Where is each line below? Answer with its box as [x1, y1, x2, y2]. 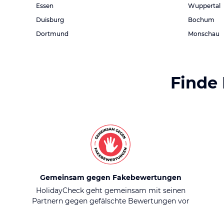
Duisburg [36, 16, 64, 23]
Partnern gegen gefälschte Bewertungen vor [31, 196, 189, 205]
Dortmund [36, 30, 68, 37]
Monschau [188, 30, 219, 37]
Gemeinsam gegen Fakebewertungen [39, 173, 181, 182]
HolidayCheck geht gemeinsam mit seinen [35, 186, 185, 195]
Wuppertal [188, 2, 220, 9]
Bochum [188, 16, 214, 23]
